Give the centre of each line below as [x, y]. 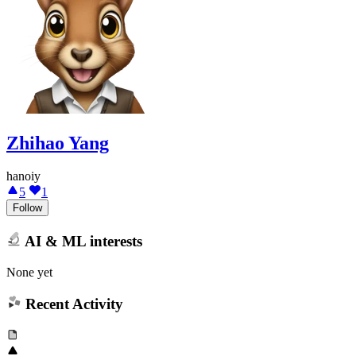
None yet [29, 272]
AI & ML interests [81, 241]
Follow [27, 208]
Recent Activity [72, 304]
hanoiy [23, 176]
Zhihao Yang [58, 143]
